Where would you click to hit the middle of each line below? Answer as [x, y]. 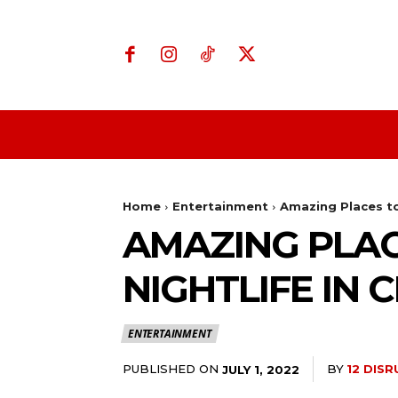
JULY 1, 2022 [261, 369]
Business [327, 135]
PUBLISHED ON [171, 369]
